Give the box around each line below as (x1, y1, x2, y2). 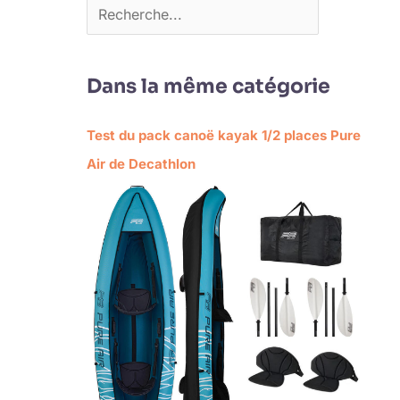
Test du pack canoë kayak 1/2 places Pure (86, 127, 361, 145)
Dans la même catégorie (86, 74, 330, 99)
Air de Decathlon (86, 155, 196, 173)
